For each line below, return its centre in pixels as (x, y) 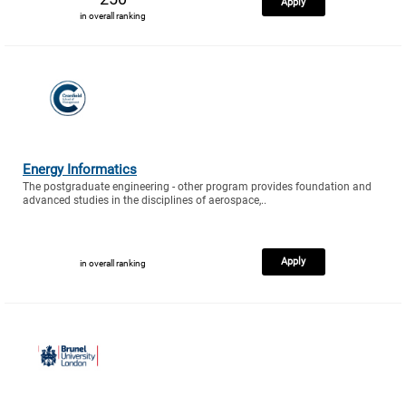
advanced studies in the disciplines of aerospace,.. (145, 201)
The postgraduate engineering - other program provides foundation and (197, 187)
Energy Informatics (80, 170)
